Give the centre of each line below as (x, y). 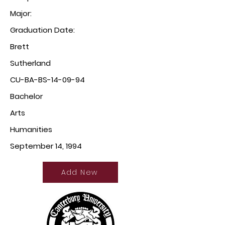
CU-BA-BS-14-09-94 (47, 80)
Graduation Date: (43, 30)
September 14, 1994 (46, 146)
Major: (22, 13)
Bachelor (26, 96)
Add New (79, 172)
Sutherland (30, 63)
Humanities (31, 129)
